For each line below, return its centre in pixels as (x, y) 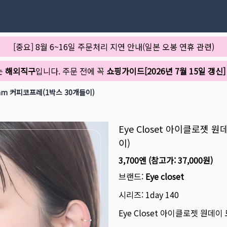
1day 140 (162, 195)
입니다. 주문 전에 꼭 (71, 71)
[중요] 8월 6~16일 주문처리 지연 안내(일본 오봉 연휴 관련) (113, 47)
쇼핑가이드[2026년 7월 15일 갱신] (166, 71)
